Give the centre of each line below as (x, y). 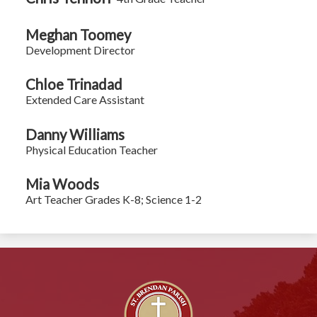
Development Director (81, 50)
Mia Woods (63, 184)
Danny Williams (75, 134)
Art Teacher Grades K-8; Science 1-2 (114, 200)
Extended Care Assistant (85, 100)
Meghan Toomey (79, 34)
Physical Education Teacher (92, 149)
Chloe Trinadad (74, 85)
